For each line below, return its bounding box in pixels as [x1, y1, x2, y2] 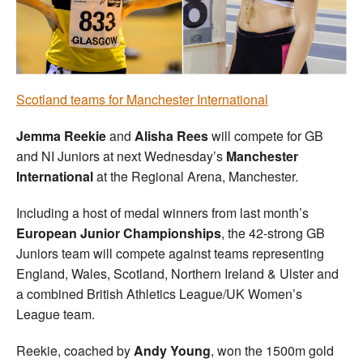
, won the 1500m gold [211, 341, 334, 361]
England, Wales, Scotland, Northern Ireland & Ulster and [16, 264, 339, 284]
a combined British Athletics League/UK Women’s [16, 284, 302, 304]
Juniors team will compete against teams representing [16, 244, 324, 263]
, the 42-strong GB [221, 224, 325, 243]
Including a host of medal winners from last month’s [16, 203, 309, 223]
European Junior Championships [16, 224, 221, 243]
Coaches [162, 59, 213, 81]
